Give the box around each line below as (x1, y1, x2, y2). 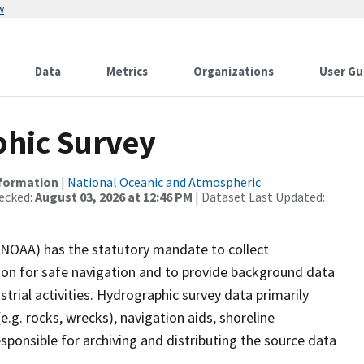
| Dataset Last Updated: (193, 188, 325, 205)
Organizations (193, 63, 274, 79)
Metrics (106, 63, 148, 79)
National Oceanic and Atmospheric (67, 174, 261, 190)
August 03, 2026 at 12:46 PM (35, 188, 193, 205)
